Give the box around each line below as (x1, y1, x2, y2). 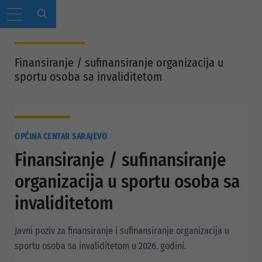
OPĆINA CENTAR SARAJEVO (15, 132, 107, 142)
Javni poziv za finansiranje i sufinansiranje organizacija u (15, 225, 229, 236)
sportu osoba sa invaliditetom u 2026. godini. (15, 240, 186, 251)
